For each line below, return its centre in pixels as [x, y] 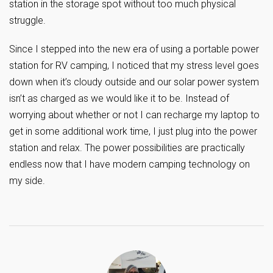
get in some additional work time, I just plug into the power [133, 131]
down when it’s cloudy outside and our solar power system [134, 82]
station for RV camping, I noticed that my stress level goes [134, 66]
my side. [27, 181]
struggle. [27, 20]
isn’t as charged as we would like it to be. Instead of [119, 98]
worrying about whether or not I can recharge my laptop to [134, 115]
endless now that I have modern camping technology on [129, 164]
